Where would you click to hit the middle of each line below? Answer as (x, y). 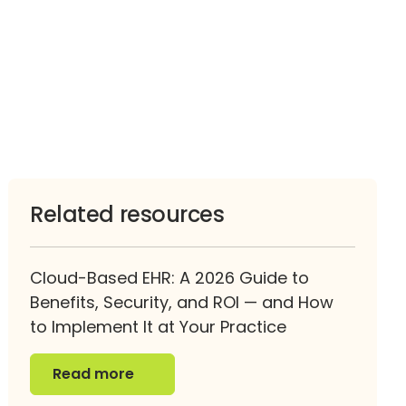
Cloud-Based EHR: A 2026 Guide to (170, 277)
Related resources (127, 214)
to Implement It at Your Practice (159, 326)
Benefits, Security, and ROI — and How (182, 302)
